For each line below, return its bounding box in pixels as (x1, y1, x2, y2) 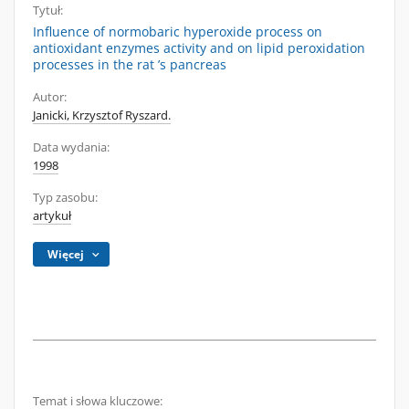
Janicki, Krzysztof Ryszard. (33, 108, 171, 123)
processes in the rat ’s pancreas (33, 56, 226, 73)
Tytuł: (33, 3, 63, 18)
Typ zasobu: (33, 190, 98, 205)
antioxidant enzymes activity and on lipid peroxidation (33, 39, 365, 57)
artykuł (33, 208, 71, 224)
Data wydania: (33, 140, 110, 155)
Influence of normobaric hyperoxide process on (33, 23, 322, 40)
